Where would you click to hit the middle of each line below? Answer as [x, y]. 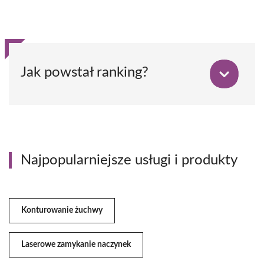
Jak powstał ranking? [85, 72]
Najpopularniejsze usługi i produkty [129, 160]
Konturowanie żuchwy [62, 210]
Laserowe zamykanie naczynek [76, 244]
